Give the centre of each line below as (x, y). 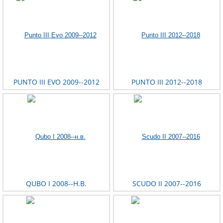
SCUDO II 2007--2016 (167, 184)
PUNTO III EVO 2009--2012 (56, 82)
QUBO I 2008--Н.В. (56, 184)
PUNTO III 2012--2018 (167, 82)
